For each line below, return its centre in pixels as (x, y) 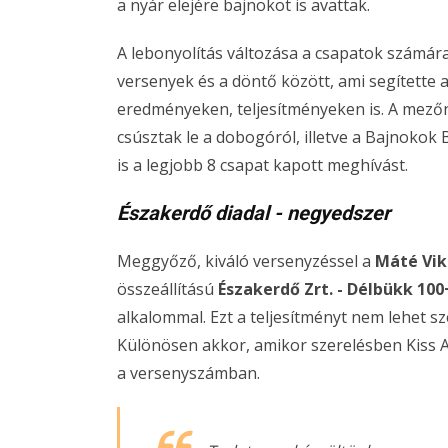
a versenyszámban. (188, 373)
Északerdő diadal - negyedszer (253, 213)
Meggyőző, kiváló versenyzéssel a (244, 261)
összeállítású (165, 289)
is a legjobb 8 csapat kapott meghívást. (262, 165)
